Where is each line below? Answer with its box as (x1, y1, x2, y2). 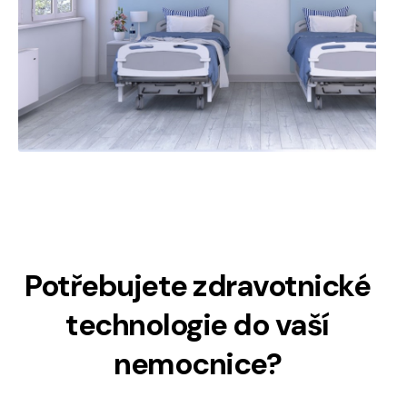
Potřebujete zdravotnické (25, 266, 371, 306)
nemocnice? (114, 344, 282, 384)
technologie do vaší (65, 305, 329, 345)
